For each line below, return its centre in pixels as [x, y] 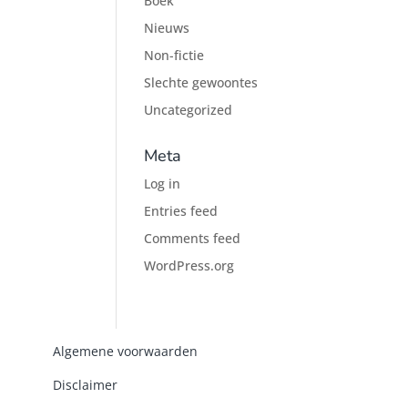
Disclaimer [86, 385]
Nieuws [167, 28]
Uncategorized [189, 110]
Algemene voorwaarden [126, 352]
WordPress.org [189, 265]
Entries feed [181, 211]
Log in [163, 184]
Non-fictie [174, 55]
